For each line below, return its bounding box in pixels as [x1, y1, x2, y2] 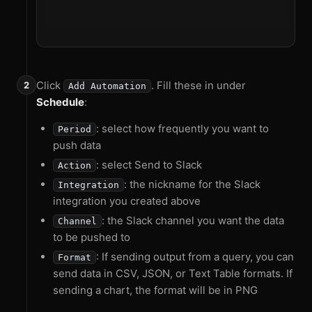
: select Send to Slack [96, 158, 202, 172]
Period [58, 124, 91, 135]
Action [58, 160, 91, 171]
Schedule [36, 95, 84, 109]
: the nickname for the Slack [124, 178, 260, 192]
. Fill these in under [151, 79, 246, 93]
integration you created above [53, 194, 201, 208]
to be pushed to [53, 231, 130, 244]
